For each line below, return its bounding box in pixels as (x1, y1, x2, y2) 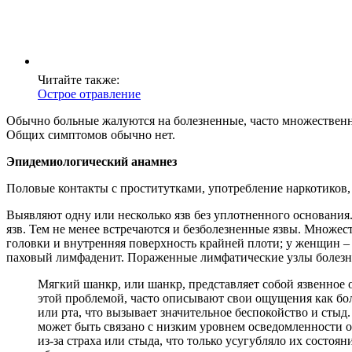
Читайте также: (38, 73, 119, 87)
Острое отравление (38, 87, 141, 101)
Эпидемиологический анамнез (6, 155, 177, 169)
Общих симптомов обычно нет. (6, 128, 175, 142)
